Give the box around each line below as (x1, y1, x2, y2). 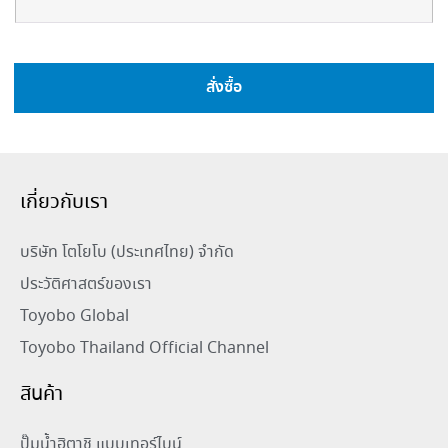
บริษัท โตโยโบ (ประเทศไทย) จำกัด (20, 240, 234, 264)
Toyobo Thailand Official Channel (20, 336, 269, 360)
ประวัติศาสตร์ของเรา (20, 272, 152, 296)
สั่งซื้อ (206, 75, 242, 99)
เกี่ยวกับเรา (20, 187, 108, 217)
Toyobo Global (20, 304, 129, 328)
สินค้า (20, 379, 63, 409)
